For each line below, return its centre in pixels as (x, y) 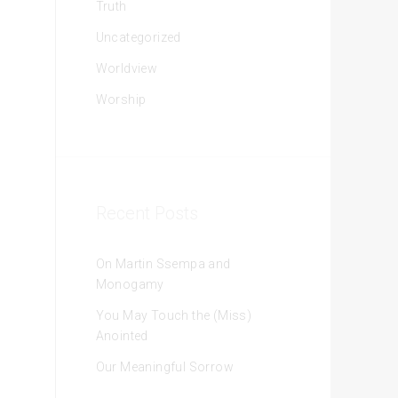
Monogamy (130, 284)
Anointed (122, 336)
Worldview (127, 68)
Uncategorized (138, 37)
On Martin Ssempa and (163, 264)
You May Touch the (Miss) (174, 315)
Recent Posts (147, 213)
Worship (121, 99)
